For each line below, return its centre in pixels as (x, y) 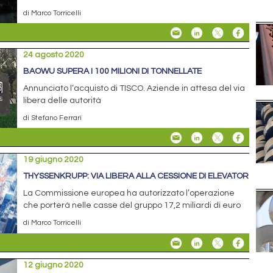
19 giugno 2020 (54, 160)
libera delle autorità (62, 101)
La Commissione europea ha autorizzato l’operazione (129, 193)
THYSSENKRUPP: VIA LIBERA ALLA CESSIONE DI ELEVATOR (136, 176)
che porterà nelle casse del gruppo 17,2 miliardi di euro (132, 206)
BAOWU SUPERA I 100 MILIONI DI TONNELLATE (113, 72)
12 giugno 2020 (54, 265)
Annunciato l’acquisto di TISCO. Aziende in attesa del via (134, 89)
